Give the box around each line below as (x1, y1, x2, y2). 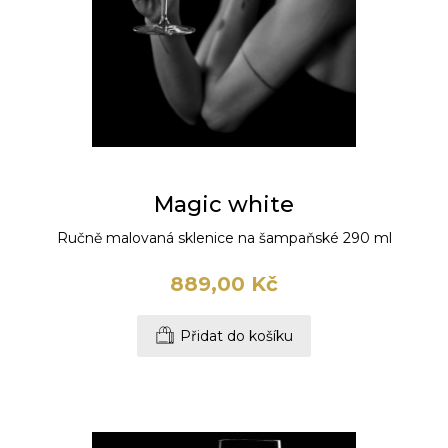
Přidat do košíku (180, 327, 293, 346)
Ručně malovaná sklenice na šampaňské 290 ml (56, 229, 392, 248)
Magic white (154, 191, 294, 219)
